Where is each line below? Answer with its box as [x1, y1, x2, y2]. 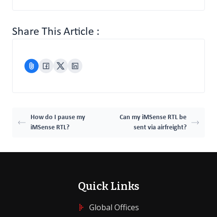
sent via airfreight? [133, 124, 186, 131]
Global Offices [89, 202, 139, 213]
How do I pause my [31, 114, 85, 121]
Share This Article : [12, 26, 99, 38]
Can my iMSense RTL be [119, 114, 186, 121]
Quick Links [77, 180, 139, 193]
